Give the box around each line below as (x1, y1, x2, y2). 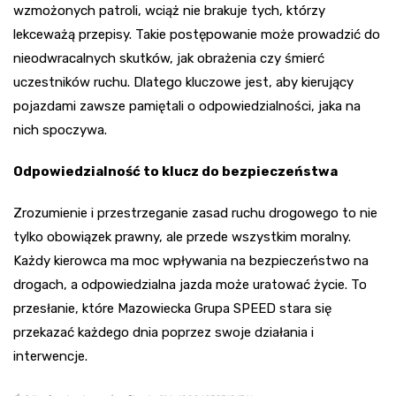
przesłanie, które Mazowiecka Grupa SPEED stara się (13, 300, 331, 316)
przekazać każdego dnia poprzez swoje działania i (13, 324, 314, 340)
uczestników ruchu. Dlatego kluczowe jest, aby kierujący (13, 73, 354, 90)
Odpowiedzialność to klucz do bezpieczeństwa (13, 163, 338, 179)
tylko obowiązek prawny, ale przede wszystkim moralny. (13, 228, 351, 245)
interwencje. (13, 347, 88, 364)
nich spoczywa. (13, 121, 107, 138)
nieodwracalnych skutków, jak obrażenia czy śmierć (13, 49, 324, 66)
